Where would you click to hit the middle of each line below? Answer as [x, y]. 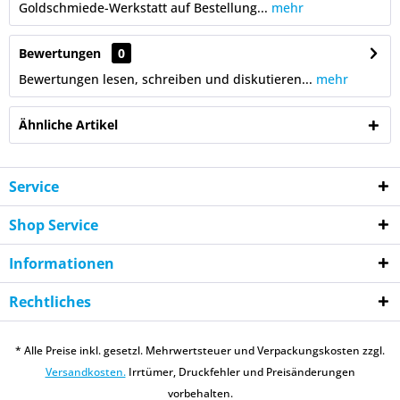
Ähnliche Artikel [68, 125]
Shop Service [54, 225]
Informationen [62, 263]
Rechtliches [50, 302]
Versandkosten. [85, 372]
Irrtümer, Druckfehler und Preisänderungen [240, 372]
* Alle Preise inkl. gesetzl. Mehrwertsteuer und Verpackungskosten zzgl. [200, 351]
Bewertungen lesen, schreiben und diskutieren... [166, 79]
